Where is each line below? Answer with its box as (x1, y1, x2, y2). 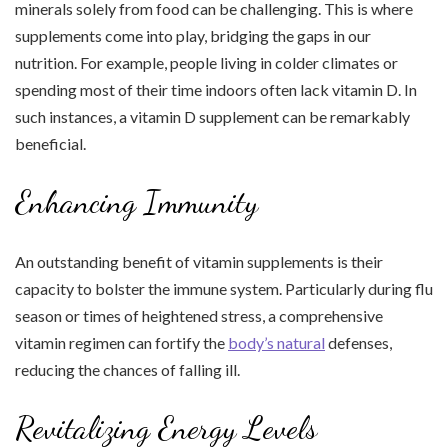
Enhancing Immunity (15, 183, 258, 221)
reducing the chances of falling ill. (15, 360, 240, 379)
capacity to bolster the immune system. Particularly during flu (15, 279, 433, 298)
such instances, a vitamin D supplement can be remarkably (15, 107, 410, 126)
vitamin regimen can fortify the (15, 333, 228, 352)
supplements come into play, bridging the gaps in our (15, 26, 371, 45)
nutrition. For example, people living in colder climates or (15, 53, 398, 72)
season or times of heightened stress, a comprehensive (15, 306, 383, 325)
